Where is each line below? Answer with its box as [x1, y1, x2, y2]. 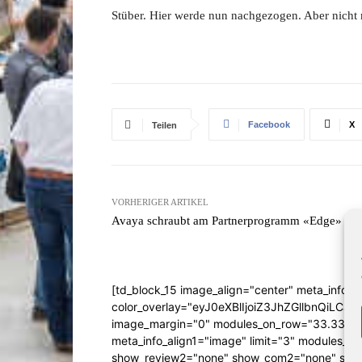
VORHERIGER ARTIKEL [112, 196, 208, 207]
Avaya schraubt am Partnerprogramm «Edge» [112, 213, 342, 227]
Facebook [248, 119, 290, 129]
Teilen [152, 120, 177, 130]
